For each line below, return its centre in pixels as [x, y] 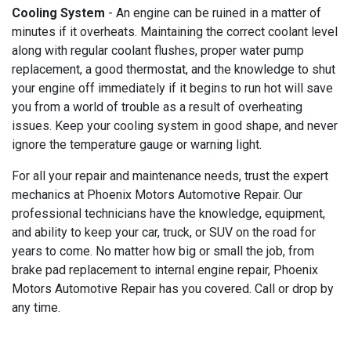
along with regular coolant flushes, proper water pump [158, 50]
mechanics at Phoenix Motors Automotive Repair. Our [157, 194]
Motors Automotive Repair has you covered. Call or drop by [173, 288]
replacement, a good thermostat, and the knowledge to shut [174, 69]
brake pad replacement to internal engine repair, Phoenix [165, 270]
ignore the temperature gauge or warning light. [137, 144]
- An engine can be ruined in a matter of [213, 13]
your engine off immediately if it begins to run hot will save [172, 88]
